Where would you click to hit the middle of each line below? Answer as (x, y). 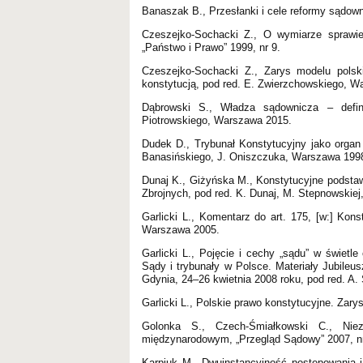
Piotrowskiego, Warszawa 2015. (217, 120)
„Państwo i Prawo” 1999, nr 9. (211, 47)
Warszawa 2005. (181, 229)
